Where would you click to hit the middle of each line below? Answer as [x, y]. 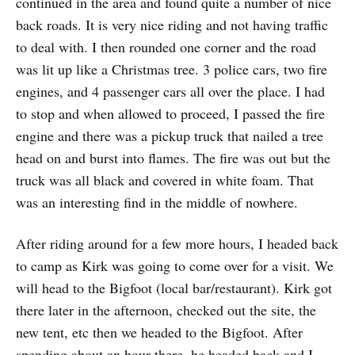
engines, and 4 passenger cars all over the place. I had [170, 92]
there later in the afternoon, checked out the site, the [166, 310]
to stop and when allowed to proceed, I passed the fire [170, 114]
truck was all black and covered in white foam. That [165, 180]
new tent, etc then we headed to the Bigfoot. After [159, 332]
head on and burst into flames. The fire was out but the [173, 158]
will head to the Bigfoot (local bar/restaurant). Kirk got [174, 288]
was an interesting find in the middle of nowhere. [157, 202]
